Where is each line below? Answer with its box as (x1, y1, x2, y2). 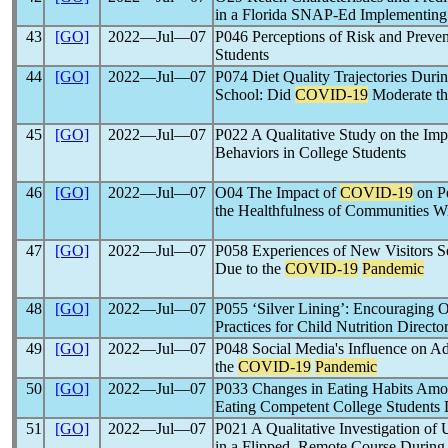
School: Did (215, 86, 295, 103)
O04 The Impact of (215, 184, 340, 201)
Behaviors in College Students (215, 144, 406, 161)
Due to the (215, 260, 285, 277)
